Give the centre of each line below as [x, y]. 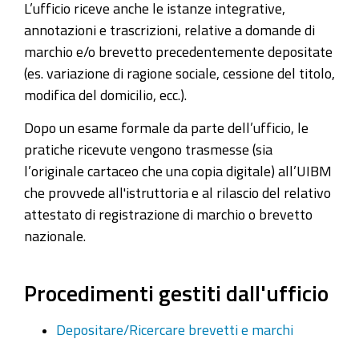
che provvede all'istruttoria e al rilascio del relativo [177, 192]
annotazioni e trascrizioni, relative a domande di [169, 30]
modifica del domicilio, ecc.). [105, 95]
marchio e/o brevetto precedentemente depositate [178, 51]
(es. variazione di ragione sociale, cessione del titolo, [179, 73]
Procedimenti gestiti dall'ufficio [176, 293]
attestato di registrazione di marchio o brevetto [168, 214]
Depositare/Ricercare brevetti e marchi [175, 329]
